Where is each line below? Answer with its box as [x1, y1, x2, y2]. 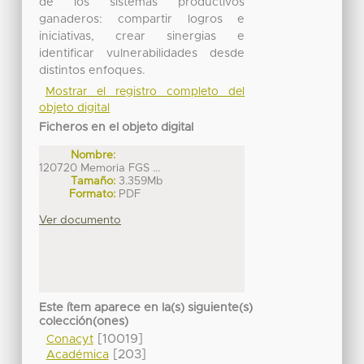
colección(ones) [39, 316, 129, 328]
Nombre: [71, 149, 116, 161]
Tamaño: [71, 175, 116, 187]
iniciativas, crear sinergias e [39, 30, 245, 42]
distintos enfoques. [39, 64, 146, 76]
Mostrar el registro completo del [45, 85, 245, 97]
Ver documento [39, 214, 122, 226]
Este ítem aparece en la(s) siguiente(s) [39, 302, 253, 314]
